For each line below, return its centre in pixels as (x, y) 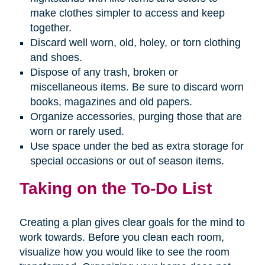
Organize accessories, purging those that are (136, 117)
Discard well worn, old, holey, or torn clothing (135, 43)
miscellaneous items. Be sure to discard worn (137, 87)
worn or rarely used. (77, 132)
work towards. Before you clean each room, (122, 237)
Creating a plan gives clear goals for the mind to (132, 223)
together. (51, 28)
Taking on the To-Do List (115, 188)
